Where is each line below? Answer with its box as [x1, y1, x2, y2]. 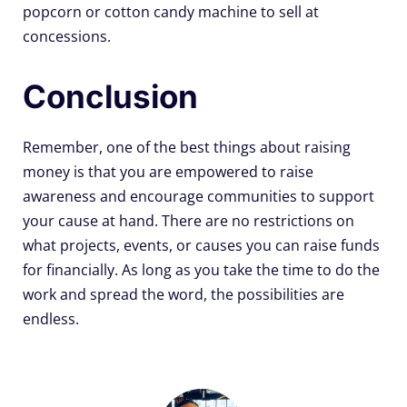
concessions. [23, 25, 111, 46]
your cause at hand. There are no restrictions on [23, 210, 354, 231]
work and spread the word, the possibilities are [23, 283, 344, 304]
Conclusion [23, 76, 198, 115]
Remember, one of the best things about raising [23, 136, 351, 157]
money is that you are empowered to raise [23, 161, 313, 182]
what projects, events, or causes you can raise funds [23, 234, 380, 255]
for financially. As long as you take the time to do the [23, 259, 380, 280]
